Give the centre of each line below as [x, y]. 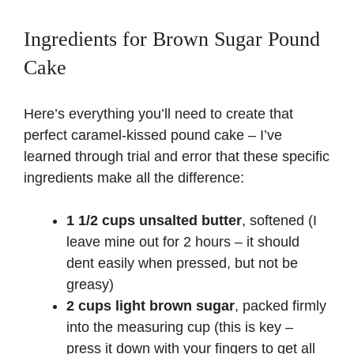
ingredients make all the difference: [134, 177]
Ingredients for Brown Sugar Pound [172, 39]
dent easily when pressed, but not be [182, 263]
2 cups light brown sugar [151, 305]
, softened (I [279, 220]
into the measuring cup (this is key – [180, 327]
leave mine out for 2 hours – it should [183, 241]
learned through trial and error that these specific [177, 156]
